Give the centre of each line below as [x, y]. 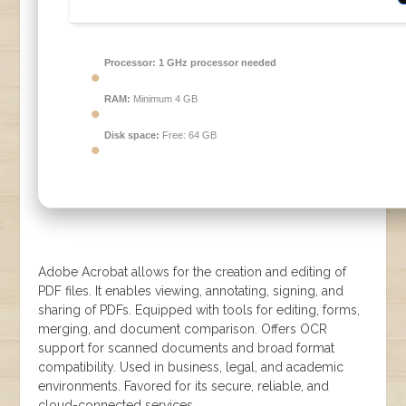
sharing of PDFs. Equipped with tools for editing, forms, [199, 310]
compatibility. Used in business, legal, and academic [191, 367]
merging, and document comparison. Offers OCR [183, 329]
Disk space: [132, 135]
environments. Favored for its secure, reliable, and [184, 386]
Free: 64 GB [188, 135]
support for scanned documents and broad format [187, 348]
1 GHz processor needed [217, 63]
